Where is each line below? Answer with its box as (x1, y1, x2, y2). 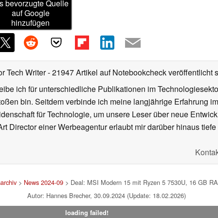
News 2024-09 (24, 178, 63, 187)
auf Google (11, 7, 50, 19)
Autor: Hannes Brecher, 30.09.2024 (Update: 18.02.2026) (27, 191, 186, 200)
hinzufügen (11, 17, 50, 29)
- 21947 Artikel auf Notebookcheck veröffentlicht (48, 67, 213, 78)
